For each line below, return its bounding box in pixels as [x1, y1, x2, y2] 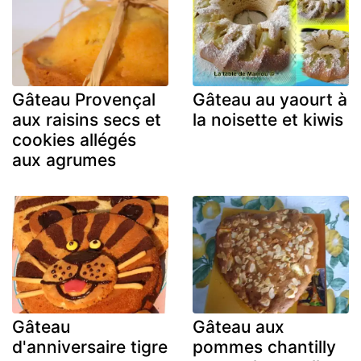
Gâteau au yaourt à [193, 89, 347, 110]
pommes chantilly [193, 336, 336, 357]
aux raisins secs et [12, 110, 161, 131]
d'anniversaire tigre [12, 336, 168, 357]
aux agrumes [12, 150, 116, 171]
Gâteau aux [193, 316, 284, 337]
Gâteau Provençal [12, 89, 156, 110]
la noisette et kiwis [193, 110, 343, 131]
